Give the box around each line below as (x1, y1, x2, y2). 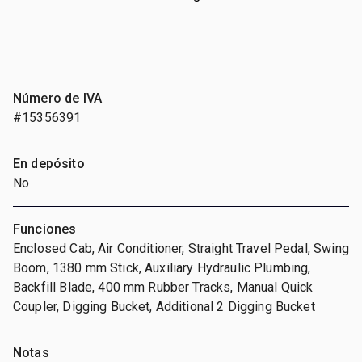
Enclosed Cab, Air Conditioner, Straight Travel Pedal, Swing (13, 240, 349, 256)
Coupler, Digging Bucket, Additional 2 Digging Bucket (13, 298, 315, 314)
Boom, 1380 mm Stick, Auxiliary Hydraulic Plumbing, (13, 259, 311, 276)
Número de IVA (13, 90, 102, 106)
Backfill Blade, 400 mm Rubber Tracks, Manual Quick (13, 279, 314, 295)
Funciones (13, 221, 77, 237)
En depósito (13, 155, 85, 171)
